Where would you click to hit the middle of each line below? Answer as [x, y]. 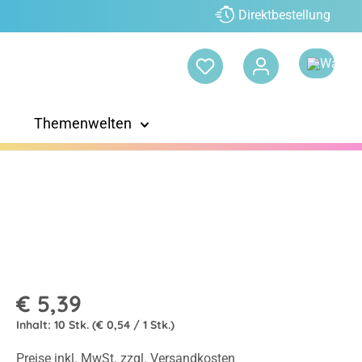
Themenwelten [82, 124]
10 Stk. [73, 325]
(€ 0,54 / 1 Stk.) [133, 325]
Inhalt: [35, 325]
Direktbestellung [284, 15]
